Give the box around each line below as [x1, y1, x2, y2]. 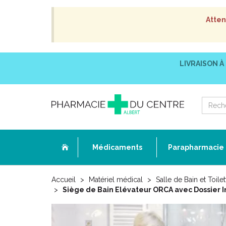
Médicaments [92, 143, 142, 151]
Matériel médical [89, 176, 143, 184]
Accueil [51, 176, 76, 184]
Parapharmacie [168, 143, 224, 151]
